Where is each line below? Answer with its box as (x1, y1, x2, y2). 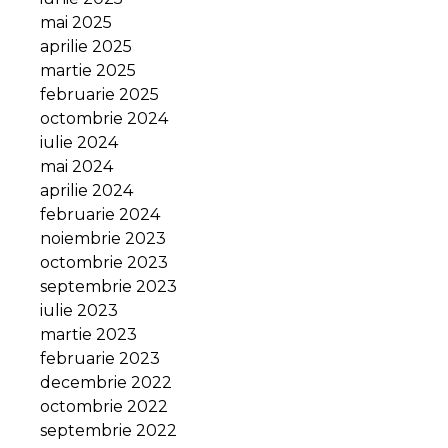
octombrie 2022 (40, 396, 168, 416)
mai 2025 (40, 12, 112, 32)
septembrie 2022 (40, 420, 177, 440)
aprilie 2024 (40, 180, 133, 200)
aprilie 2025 (40, 36, 132, 56)
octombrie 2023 (40, 252, 168, 272)
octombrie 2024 (40, 108, 168, 128)
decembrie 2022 (40, 372, 172, 392)
